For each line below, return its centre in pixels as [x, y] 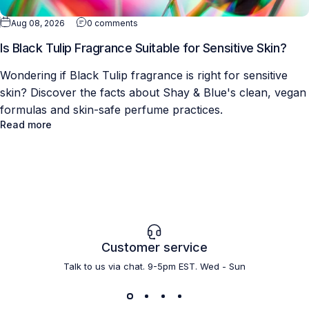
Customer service [154, 247]
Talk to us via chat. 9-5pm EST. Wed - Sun [154, 266]
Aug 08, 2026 [38, 23]
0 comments [112, 23]
